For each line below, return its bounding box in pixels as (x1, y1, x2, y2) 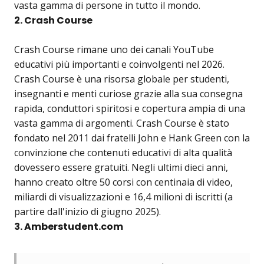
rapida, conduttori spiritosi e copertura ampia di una (14, 102, 245, 115)
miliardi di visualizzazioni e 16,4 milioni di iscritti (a (14, 190, 233, 203)
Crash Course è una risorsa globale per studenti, (14, 72, 229, 85)
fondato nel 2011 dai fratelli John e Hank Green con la (14, 131, 250, 144)
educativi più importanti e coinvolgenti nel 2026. (14, 58, 225, 71)
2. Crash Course (14, 14, 93, 27)
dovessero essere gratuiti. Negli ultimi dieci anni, (14, 161, 228, 174)
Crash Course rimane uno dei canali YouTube (14, 43, 214, 56)
